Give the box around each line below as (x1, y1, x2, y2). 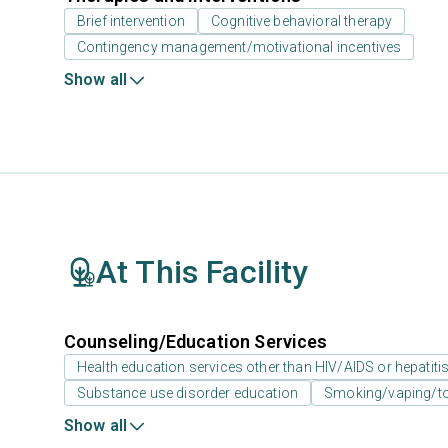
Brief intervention (77, 13, 185, 29)
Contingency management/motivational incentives (77, 39, 402, 55)
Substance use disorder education (77, 385, 299, 401)
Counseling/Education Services (64, 331, 328, 352)
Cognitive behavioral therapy (210, 13, 393, 29)
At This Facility (96, 253, 309, 291)
